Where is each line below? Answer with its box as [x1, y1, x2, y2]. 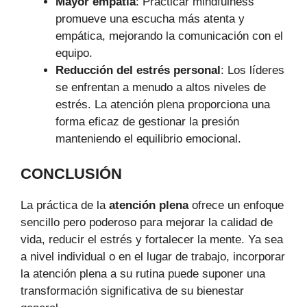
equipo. [56, 47, 93, 60]
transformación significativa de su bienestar [21, 284, 244, 297]
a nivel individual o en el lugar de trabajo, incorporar [21, 249, 285, 263]
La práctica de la [21, 198, 109, 212]
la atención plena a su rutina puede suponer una [21, 267, 265, 280]
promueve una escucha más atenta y [56, 12, 245, 26]
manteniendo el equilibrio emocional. [56, 132, 241, 146]
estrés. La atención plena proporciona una [56, 98, 270, 112]
